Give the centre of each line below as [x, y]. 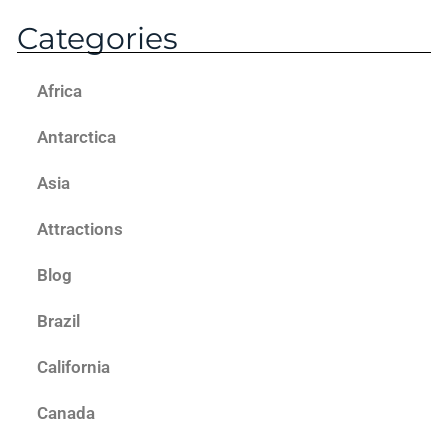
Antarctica [76, 137]
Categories [97, 39]
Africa [59, 91]
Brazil [58, 321]
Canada [66, 413]
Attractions [80, 229]
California [73, 367]
